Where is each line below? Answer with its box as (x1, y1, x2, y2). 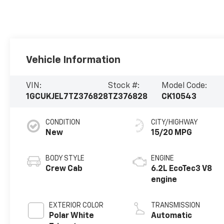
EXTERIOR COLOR (49, 201, 104, 209)
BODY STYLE (45, 154, 85, 162)
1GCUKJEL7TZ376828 (26, 92, 108, 101)
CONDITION (45, 118, 80, 126)
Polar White (49, 211, 94, 220)
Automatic (151, 211, 192, 220)
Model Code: (161, 81, 207, 90)
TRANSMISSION (151, 201, 200, 209)
